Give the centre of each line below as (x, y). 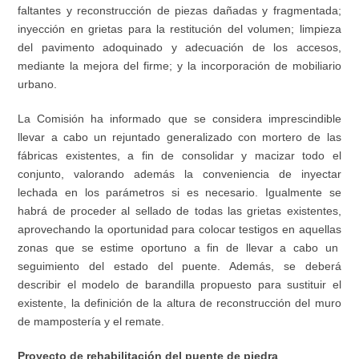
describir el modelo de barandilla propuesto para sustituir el (179, 285)
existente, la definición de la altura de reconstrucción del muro (179, 303)
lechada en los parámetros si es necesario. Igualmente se (179, 193)
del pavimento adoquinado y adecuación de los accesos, (179, 48)
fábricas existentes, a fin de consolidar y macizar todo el (179, 156)
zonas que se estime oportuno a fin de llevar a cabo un (179, 248)
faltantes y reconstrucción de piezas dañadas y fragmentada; (179, 11)
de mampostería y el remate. (91, 322)
